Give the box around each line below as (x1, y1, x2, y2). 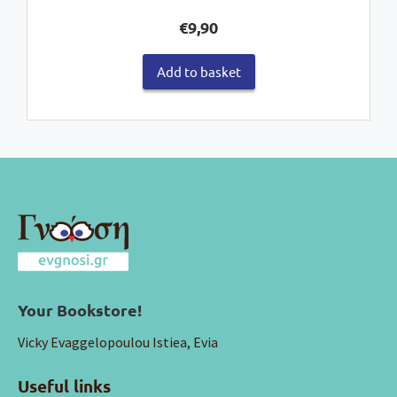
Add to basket (156, 63, 241, 81)
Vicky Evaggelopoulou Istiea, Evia (18, 332, 218, 351)
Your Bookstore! (18, 299, 142, 320)
